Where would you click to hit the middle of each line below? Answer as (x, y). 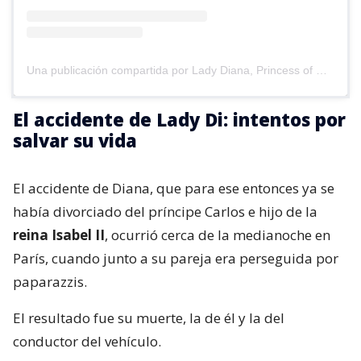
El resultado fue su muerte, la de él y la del (149, 318)
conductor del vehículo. (87, 341)
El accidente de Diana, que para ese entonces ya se (174, 188)
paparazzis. (50, 282)
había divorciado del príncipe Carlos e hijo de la (165, 212)
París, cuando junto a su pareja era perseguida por (176, 258)
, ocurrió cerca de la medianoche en (218, 235)
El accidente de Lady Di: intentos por (179, 119)
